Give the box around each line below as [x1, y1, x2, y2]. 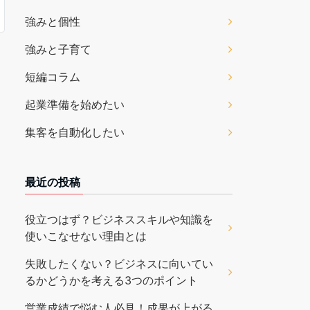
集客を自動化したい [25, 125, 125, 139]
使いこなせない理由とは [25, 229, 147, 243]
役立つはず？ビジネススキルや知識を [25, 212, 213, 226]
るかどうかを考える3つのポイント [25, 273, 198, 287]
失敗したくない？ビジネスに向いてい [25, 257, 213, 271]
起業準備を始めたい [25, 98, 125, 111]
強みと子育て [25, 42, 91, 56]
